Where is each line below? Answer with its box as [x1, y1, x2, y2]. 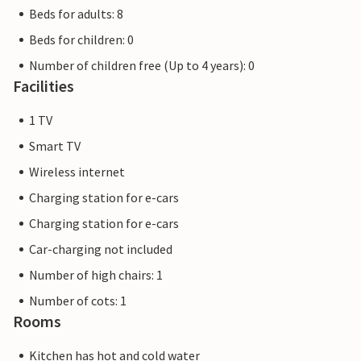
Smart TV [29, 138, 81, 155]
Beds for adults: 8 [29, 6, 123, 23]
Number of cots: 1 [29, 293, 127, 309]
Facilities [13, 76, 74, 97]
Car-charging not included [29, 241, 172, 258]
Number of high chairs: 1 [29, 267, 163, 284]
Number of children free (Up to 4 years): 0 [29, 57, 255, 74]
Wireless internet [29, 164, 125, 180]
